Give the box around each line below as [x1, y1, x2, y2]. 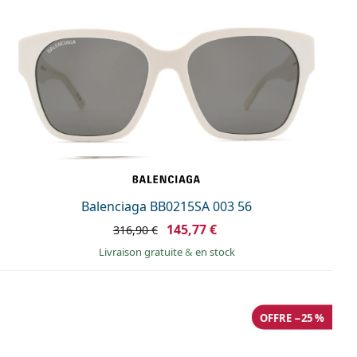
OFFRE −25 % [260, 310, 324, 325]
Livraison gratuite [98, 245, 185, 260]
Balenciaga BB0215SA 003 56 [81, 198, 252, 216]
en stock [194, 245, 235, 260]
